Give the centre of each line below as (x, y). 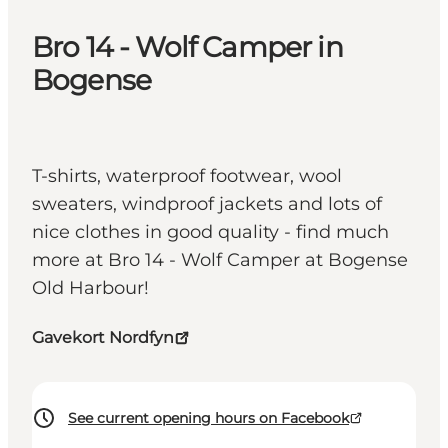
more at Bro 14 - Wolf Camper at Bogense (220, 260)
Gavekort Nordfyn (103, 338)
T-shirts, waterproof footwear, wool (187, 176)
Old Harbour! (90, 288)
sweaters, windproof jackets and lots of (207, 204)
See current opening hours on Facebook (208, 418)
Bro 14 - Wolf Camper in (187, 47)
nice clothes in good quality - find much (210, 232)
